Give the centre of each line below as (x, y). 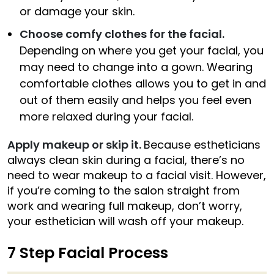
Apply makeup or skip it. (76, 144)
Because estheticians (202, 144)
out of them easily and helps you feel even (135, 100)
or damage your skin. (77, 11)
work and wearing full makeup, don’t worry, (125, 206)
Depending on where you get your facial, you (142, 50)
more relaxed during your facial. (106, 116)
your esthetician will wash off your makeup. (125, 221)
